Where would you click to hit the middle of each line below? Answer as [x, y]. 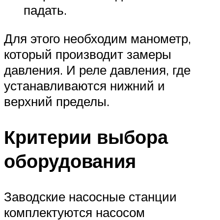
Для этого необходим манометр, [97, 38]
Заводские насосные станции [90, 196]
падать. [45, 10]
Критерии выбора [86, 137]
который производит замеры [88, 54]
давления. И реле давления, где [97, 69]
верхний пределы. [57, 101]
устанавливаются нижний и [84, 85]
